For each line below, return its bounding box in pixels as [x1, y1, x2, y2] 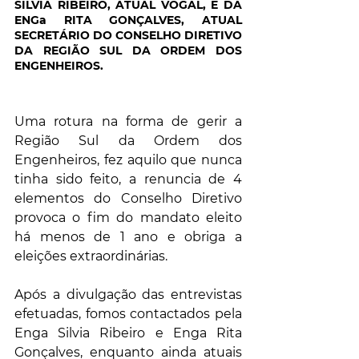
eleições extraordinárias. [14, 248, 167, 264]
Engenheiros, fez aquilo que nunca [14, 152, 242, 168]
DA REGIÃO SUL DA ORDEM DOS [14, 43, 242, 58]
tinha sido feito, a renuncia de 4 [14, 171, 242, 188]
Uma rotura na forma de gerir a [14, 114, 242, 130]
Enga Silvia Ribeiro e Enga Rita [14, 325, 242, 341]
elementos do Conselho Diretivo [14, 191, 242, 207]
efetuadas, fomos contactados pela [14, 306, 242, 322]
